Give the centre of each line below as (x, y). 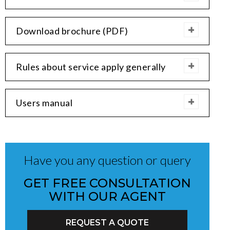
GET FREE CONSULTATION (107, 183)
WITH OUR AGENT (107, 196)
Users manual (44, 102)
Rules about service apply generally (91, 66)
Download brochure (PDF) (72, 31)
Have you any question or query (107, 160)
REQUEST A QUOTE (107, 222)
